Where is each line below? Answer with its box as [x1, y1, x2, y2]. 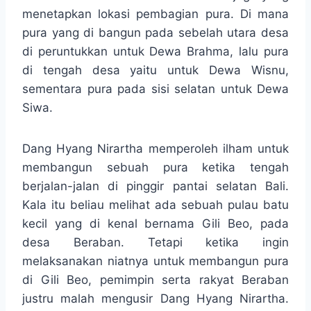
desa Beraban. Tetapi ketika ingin [22, 235, 289, 250]
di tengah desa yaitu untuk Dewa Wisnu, [22, 63, 289, 78]
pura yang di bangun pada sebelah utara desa [22, 26, 289, 40]
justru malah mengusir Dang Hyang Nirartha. [22, 292, 289, 306]
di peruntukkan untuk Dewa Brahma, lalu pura [22, 44, 289, 59]
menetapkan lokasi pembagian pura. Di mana [22, 7, 289, 22]
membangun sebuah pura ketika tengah [22, 160, 289, 175]
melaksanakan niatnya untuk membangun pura [22, 254, 289, 269]
